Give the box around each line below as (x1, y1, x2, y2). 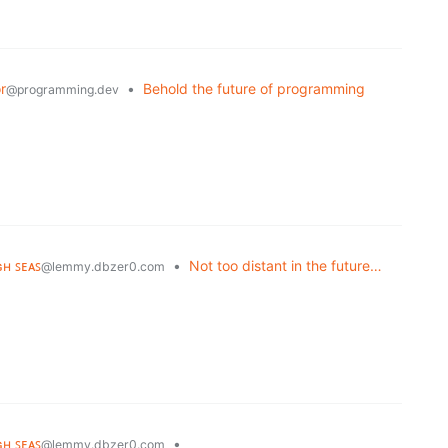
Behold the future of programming (143, 79, 365, 97)
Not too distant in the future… (189, 256, 382, 274)
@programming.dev (6, 81, 119, 97)
